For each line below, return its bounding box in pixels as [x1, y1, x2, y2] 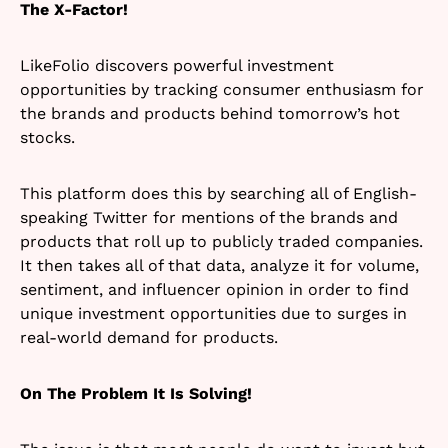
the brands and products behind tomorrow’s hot [20, 103, 400, 123]
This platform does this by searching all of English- [20, 183, 417, 203]
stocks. [20, 127, 75, 147]
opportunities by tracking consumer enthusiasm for [20, 79, 424, 99]
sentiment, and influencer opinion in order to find [20, 279, 409, 299]
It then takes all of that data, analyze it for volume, [20, 255, 419, 275]
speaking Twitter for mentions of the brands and [20, 207, 398, 227]
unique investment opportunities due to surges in [20, 303, 407, 323]
